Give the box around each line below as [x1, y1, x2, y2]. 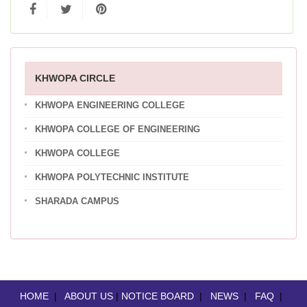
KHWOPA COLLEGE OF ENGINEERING [35, 124, 200, 135]
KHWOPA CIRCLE [35, 73, 115, 84]
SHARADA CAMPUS [35, 196, 119, 207]
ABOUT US [64, 291, 113, 302]
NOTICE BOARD [121, 291, 194, 302]
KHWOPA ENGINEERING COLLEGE [35, 100, 185, 111]
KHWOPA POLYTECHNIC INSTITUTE [35, 172, 189, 183]
